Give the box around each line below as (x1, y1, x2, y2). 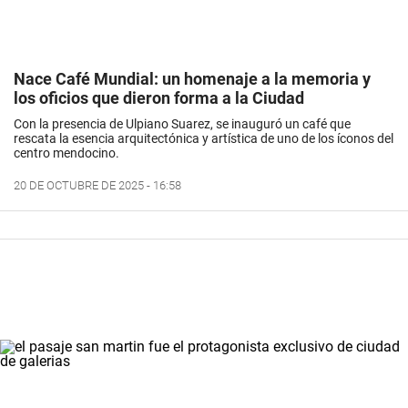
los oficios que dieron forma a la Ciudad (14, 88, 304, 108)
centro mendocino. (14, 146, 119, 161)
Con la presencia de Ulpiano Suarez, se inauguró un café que (14, 117, 351, 132)
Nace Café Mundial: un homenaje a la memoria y (14, 69, 371, 89)
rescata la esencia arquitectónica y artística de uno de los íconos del (14, 131, 393, 147)
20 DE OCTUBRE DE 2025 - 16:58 (14, 178, 181, 193)
